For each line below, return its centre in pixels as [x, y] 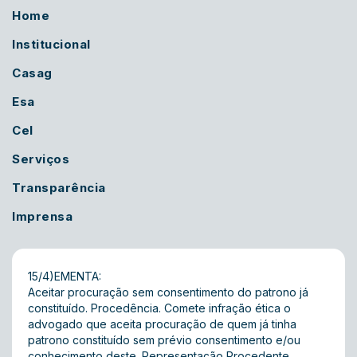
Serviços [41, 159]
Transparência [59, 188]
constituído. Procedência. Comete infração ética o [159, 308]
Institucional [51, 44]
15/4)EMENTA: [65, 276]
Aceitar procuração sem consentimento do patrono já [168, 292]
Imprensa [42, 216]
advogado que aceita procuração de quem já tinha [162, 324]
